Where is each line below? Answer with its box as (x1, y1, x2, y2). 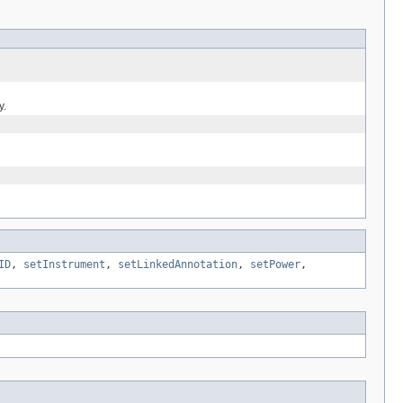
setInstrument (23, 258, 105, 272)
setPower (250, 258, 300, 272)
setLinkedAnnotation (118, 258, 237, 272)
